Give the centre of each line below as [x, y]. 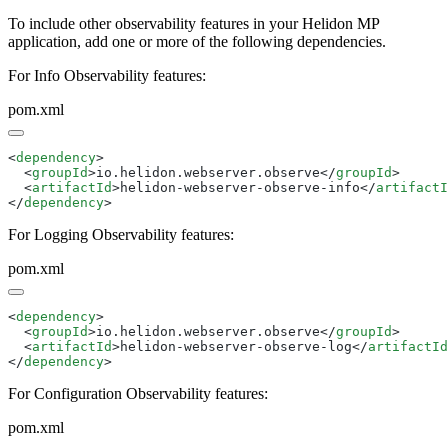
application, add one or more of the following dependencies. [197, 41]
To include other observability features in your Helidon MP [193, 23]
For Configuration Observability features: [138, 393]
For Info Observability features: [107, 75]
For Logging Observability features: [121, 234]
